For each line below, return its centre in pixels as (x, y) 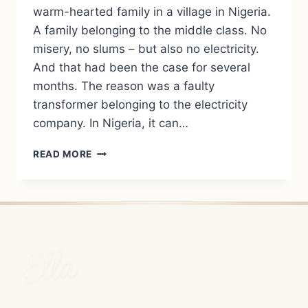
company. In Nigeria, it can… (111, 123)
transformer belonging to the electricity (140, 105)
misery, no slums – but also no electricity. (146, 49)
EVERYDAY (119, 266)
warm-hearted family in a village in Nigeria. (152, 12)
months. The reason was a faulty (124, 86)
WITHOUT (116, 165)
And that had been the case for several (142, 68)
